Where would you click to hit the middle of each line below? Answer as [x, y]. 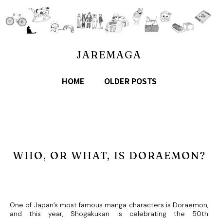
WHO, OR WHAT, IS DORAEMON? [109, 155]
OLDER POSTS [130, 81]
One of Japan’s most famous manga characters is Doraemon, [109, 205]
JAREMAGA [109, 55]
